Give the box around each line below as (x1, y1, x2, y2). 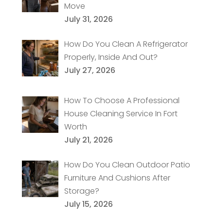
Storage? (64, 185, 99, 197)
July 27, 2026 (64, 64, 115, 76)
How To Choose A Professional (64, 94, 180, 106)
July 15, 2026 (64, 198, 113, 210)
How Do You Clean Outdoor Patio (64, 159, 190, 170)
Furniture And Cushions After (64, 172, 170, 183)
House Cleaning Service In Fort (64, 108, 178, 119)
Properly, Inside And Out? (64, 51, 158, 63)
